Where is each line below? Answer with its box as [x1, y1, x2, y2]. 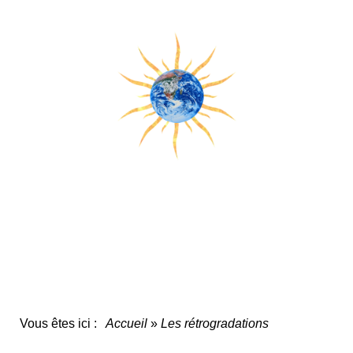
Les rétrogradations [160, 316, 269, 330]
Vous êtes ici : [19, 316, 103, 330]
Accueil [102, 316, 150, 330]
